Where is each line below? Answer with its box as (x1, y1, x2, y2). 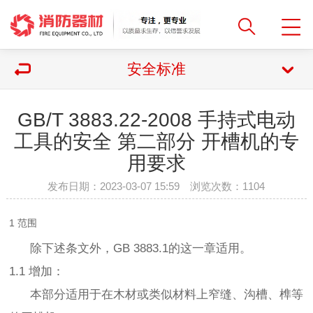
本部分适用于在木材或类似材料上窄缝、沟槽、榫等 (9, 288, 304, 302)
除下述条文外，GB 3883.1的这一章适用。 (9, 242, 252, 256)
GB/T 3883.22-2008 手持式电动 (17, 109, 296, 131)
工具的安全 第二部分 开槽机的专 (13, 131, 299, 152)
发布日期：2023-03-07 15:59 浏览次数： (48, 180, 243, 192)
